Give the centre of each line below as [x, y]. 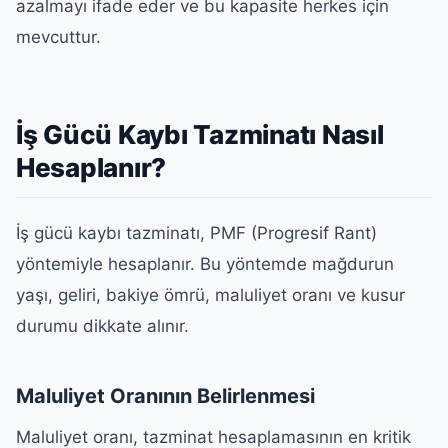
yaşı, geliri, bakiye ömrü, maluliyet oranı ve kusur [210, 294]
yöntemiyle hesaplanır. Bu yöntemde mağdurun [205, 263]
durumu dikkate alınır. [102, 325]
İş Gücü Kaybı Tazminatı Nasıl [200, 134]
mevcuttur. [58, 37]
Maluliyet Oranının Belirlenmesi [165, 395]
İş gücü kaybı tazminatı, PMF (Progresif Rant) [196, 232]
